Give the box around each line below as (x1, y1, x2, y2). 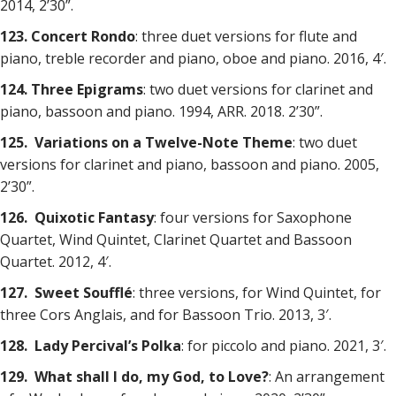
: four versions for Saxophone (154, 208, 352, 227)
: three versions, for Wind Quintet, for (133, 283, 381, 302)
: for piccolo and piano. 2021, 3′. (181, 336, 386, 355)
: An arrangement (269, 367, 385, 386)
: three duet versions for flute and (135, 27, 357, 46)
